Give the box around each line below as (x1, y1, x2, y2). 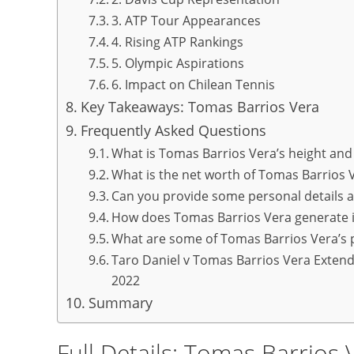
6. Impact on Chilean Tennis (111, 76, 275, 93)
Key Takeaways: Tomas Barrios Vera (80, 97, 319, 116)
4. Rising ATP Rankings (111, 33, 243, 51)
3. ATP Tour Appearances (111, 12, 261, 29)
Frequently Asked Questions (80, 121, 266, 140)
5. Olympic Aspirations (111, 55, 244, 72)
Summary (88, 293, 153, 312)
